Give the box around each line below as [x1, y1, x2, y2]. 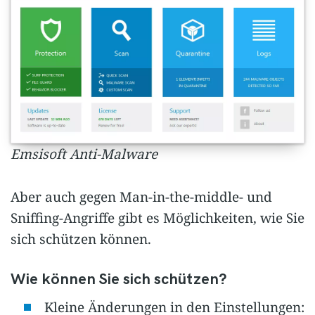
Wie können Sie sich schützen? [11, 270, 226, 290]
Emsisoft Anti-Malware [11, 145, 157, 164]
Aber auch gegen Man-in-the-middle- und [11, 187, 272, 206]
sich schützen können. [11, 229, 151, 248]
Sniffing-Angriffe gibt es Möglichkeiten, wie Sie [11, 208, 304, 227]
